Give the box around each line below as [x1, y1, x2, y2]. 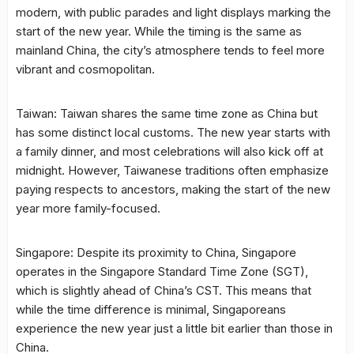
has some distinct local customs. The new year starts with [16, 124, 330, 140]
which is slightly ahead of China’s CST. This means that [16, 282, 311, 298]
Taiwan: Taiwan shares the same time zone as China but [16, 105, 318, 121]
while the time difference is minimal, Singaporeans [16, 301, 286, 317]
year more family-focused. [16, 200, 160, 216]
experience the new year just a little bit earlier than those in [16, 320, 333, 336]
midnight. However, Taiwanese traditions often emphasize [16, 162, 329, 178]
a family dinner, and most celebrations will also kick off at [16, 143, 323, 159]
